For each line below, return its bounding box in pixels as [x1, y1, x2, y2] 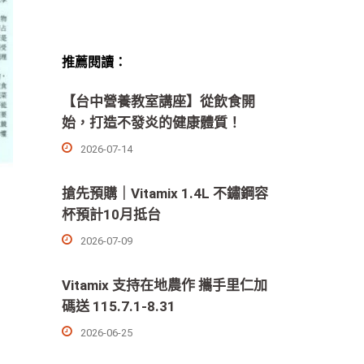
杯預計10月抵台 [62, 206, 161, 223]
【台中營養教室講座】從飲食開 [62, 93, 255, 110]
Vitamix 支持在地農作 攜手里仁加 [62, 277, 267, 293]
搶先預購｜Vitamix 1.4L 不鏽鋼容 [62, 185, 268, 201]
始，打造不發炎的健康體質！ [62, 115, 241, 131]
